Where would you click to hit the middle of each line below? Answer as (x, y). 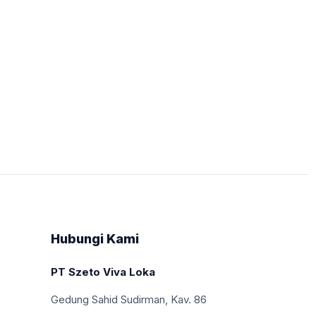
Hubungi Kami (95, 239)
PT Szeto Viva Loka (103, 272)
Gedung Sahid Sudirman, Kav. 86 (129, 299)
